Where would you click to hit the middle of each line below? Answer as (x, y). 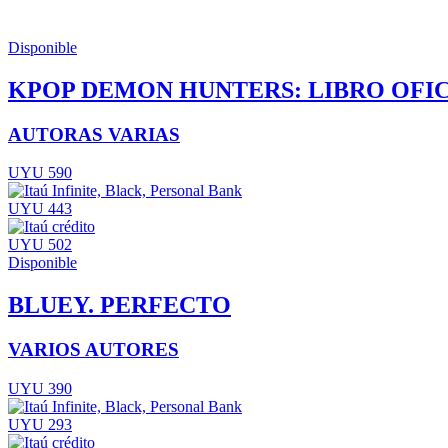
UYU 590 (40, 173)
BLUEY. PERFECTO (119, 305)
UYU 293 (40, 424)
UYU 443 (40, 209)
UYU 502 (40, 245)
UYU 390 (40, 388)
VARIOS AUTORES (93, 350)
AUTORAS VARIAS (94, 134)
